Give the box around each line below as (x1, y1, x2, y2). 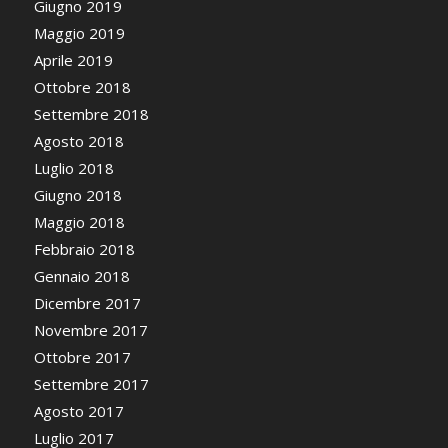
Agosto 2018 (33, 131, 124, 152)
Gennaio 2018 (33, 266, 130, 287)
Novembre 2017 (33, 320, 148, 341)
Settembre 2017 (33, 374, 149, 395)
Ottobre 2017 (33, 347, 131, 368)
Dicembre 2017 (33, 293, 141, 314)
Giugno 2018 (33, 185, 122, 206)
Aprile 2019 (33, 50, 113, 71)
